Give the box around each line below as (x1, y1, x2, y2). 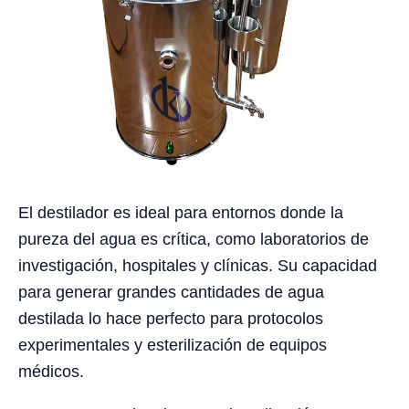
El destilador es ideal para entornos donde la (18, 203, 343, 222)
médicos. (18, 362, 84, 381)
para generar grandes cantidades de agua (18, 282, 324, 301)
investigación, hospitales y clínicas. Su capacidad (18, 256, 377, 275)
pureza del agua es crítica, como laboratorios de (18, 229, 369, 248)
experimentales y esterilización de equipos (18, 335, 327, 354)
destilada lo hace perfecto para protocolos (18, 309, 323, 328)
